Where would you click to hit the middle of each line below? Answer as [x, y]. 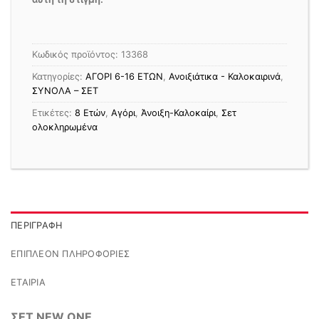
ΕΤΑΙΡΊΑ [28, 283]
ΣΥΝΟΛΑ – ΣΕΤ [65, 91]
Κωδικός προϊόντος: [77, 55]
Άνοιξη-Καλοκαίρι [178, 113]
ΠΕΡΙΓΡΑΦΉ [37, 226]
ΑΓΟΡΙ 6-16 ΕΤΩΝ [124, 77]
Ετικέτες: [53, 113]
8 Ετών [90, 113]
